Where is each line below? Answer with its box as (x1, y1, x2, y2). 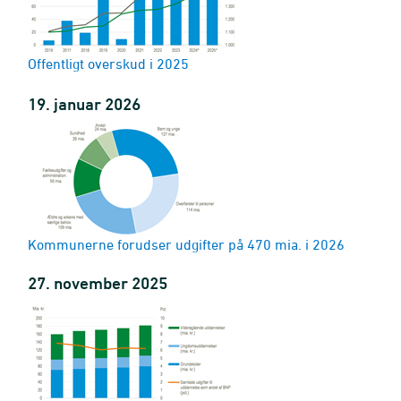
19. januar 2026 (28, 94, 141, 114)
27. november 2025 (28, 273, 167, 293)
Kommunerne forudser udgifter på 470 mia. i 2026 (28, 236, 345, 252)
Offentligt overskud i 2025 (28, 55, 189, 72)
